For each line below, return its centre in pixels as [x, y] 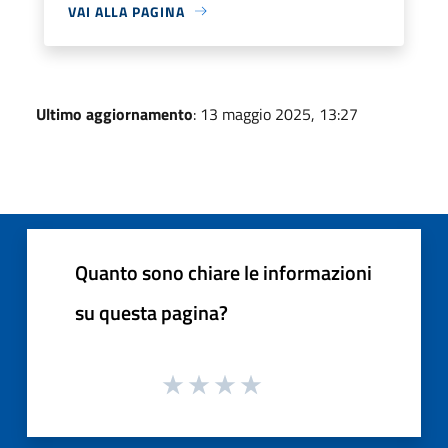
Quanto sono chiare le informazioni [223, 272]
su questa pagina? [151, 312]
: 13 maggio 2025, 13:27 [275, 113]
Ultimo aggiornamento [114, 113]
